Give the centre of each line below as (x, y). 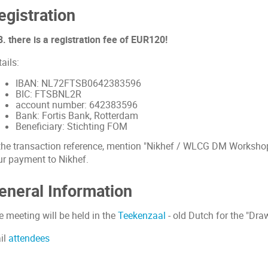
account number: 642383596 (76, 105)
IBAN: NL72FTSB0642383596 (78, 84)
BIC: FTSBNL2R (48, 95)
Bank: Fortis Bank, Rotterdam (77, 116)
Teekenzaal (142, 216)
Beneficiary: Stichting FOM (71, 127)
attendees (29, 238)
